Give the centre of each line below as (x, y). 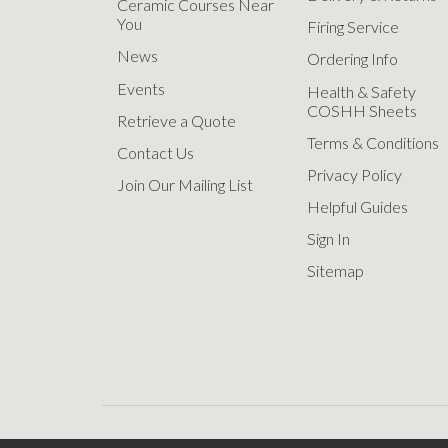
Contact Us (155, 152)
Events (141, 88)
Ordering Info (352, 59)
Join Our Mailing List (185, 185)
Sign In (328, 239)
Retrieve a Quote (176, 120)
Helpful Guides (357, 207)
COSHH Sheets (362, 110)
